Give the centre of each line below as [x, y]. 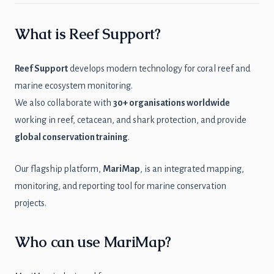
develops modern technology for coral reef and [159, 68]
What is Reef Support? [88, 34]
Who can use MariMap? [93, 242]
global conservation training [71, 137]
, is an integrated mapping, [192, 169]
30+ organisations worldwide [172, 103]
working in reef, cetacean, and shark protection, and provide [131, 120]
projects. [31, 203]
